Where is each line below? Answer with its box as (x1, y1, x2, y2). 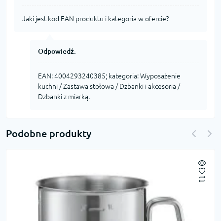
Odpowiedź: (38, 47, 76, 55)
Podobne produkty (6, 127, 91, 139)
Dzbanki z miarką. (38, 92, 90, 101)
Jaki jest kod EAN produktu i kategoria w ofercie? (22, 14, 169, 23)
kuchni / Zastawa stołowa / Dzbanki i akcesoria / (38, 82, 180, 90)
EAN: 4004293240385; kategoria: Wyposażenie (38, 72, 181, 80)
